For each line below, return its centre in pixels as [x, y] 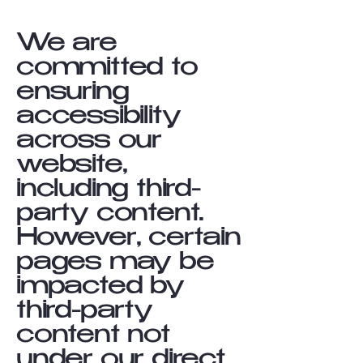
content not [93, 337]
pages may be [115, 264]
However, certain [128, 239]
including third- [108, 191]
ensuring [73, 94]
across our [89, 142]
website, [72, 167]
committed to [107, 69]
